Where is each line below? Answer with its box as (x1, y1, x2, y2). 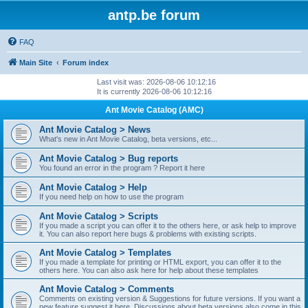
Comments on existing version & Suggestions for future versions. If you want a (39, 294, 300, 302)
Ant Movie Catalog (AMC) (104, 105, 203, 115)
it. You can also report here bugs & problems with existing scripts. (39, 230, 256, 238)
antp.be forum (108, 8, 200, 23)
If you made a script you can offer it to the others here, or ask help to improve (39, 221, 296, 230)
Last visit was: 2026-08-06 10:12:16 (97, 78, 216, 86)
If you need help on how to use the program (39, 192, 184, 201)
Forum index (63, 58, 109, 67)
